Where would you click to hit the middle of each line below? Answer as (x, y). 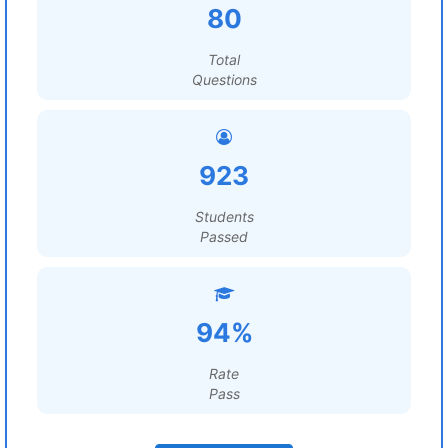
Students (224, 216)
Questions (224, 79)
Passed (224, 236)
